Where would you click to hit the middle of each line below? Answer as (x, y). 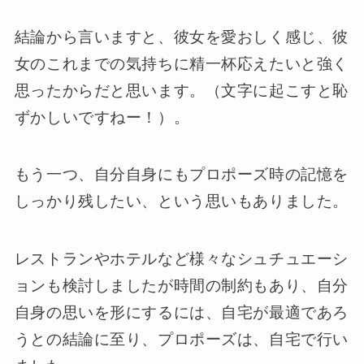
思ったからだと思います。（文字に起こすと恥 (181, 90)
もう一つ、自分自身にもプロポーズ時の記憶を (181, 175)
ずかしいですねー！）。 (102, 117)
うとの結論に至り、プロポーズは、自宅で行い (181, 339)
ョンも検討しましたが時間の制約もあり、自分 (181, 285)
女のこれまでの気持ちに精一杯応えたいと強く (181, 63)
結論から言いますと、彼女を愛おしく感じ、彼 (181, 37)
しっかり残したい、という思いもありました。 (181, 201)
